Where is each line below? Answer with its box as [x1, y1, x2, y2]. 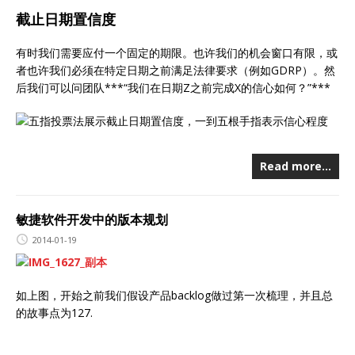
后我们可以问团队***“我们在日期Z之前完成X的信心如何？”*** [16, 79, 330, 95]
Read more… [260, 158, 331, 174]
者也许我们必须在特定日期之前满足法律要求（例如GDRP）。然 [16, 62, 335, 78]
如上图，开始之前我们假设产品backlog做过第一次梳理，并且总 [16, 288, 333, 303]
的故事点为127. [16, 305, 93, 321]
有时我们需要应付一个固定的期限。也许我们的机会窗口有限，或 [16, 44, 338, 60]
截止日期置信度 [16, 9, 116, 29]
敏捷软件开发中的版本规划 [16, 210, 168, 228]
